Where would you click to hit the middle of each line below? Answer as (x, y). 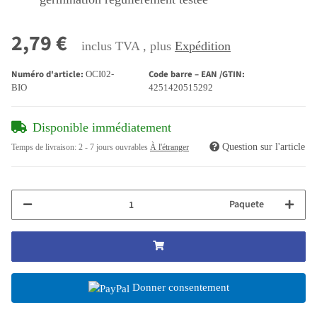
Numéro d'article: (48, 75)
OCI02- (100, 75)
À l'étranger (169, 148)
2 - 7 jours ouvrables (114, 148)
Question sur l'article (264, 147)
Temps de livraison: (45, 148)
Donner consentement (180, 288)
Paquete (247, 205)
